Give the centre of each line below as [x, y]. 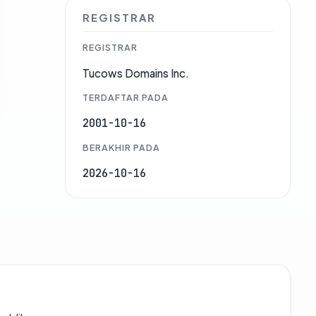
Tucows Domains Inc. [136, 73]
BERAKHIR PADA [121, 148]
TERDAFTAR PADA [126, 98]
